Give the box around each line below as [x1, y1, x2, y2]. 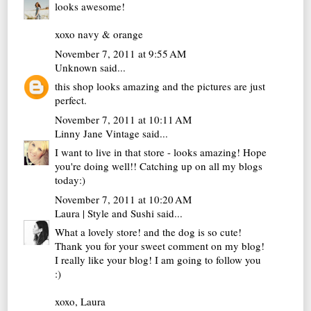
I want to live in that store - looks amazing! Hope [55, 145, 267, 160]
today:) [55, 173, 86, 187]
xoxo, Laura [55, 294, 106, 309]
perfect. [55, 93, 87, 108]
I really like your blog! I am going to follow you [55, 253, 262, 267]
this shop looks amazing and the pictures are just [55, 79, 266, 94]
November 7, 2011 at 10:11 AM [55, 112, 192, 126]
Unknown [55, 60, 98, 74]
